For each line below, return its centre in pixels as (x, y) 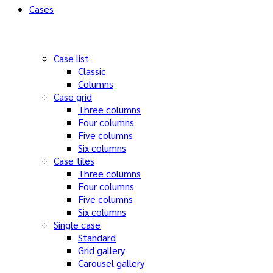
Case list (71, 58)
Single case (77, 225)
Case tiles (74, 161)
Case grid (73, 97)
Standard (97, 237)
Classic (92, 71)
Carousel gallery (111, 263)
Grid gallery (101, 250)
